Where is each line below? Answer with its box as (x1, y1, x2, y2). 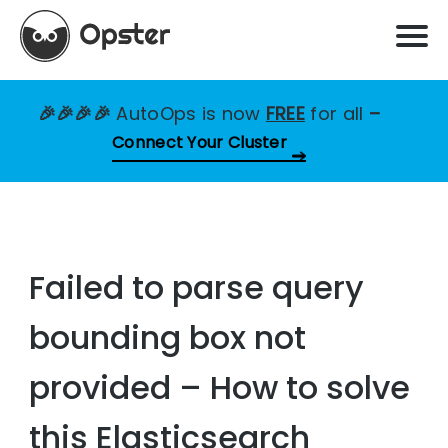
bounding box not (29, 315, 307, 361)
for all (310, 101, 364, 126)
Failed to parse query (29, 265, 365, 311)
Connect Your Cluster (112, 131, 287, 154)
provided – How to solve (29, 365, 411, 411)
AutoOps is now (116, 101, 266, 126)
